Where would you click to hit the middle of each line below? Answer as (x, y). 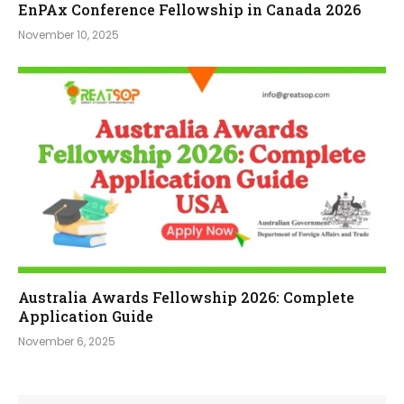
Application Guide (86, 317)
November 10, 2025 (69, 34)
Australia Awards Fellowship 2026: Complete (186, 298)
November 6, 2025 (67, 342)
